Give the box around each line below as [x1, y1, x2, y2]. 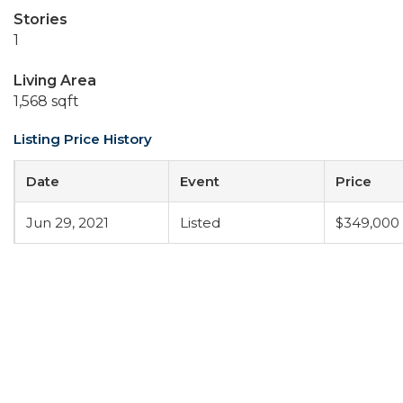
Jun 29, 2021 [26, 214, 109, 231]
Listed [180, 214, 220, 231]
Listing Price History [13, 130, 152, 148]
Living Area [13, 72, 96, 89]
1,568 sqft [13, 93, 79, 110]
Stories [13, 11, 67, 28]
